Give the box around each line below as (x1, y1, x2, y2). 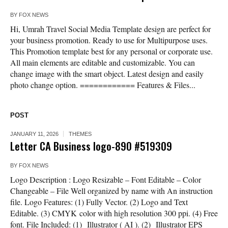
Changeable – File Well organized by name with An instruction (10, 185, 213, 196)
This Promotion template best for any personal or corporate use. (10, 46, 213, 57)
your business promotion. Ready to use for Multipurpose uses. (10, 35, 208, 46)
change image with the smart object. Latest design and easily (10, 68, 204, 79)
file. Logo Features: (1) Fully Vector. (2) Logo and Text (10, 196, 188, 208)
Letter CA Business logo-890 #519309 (10, 138, 172, 154)
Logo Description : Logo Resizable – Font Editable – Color (10, 174, 201, 185)
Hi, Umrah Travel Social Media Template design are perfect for (10, 23, 211, 35)
